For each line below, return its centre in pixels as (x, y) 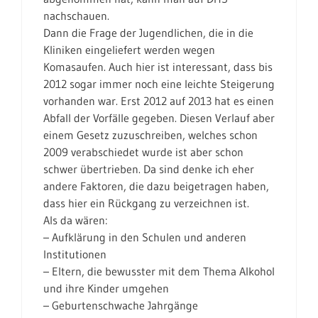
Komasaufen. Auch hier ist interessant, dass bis (158, 67)
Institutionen (75, 254)
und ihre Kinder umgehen (106, 288)
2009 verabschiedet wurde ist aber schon (143, 152)
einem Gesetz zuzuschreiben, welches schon (150, 135)
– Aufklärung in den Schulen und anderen (145, 237)
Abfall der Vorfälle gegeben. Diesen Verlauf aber (159, 118)
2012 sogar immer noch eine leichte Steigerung (159, 84)
